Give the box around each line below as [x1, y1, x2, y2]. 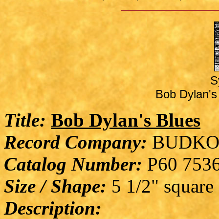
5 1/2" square [107, 175, 214, 197]
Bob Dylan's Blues [51, 109, 200, 131]
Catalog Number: [4, 153, 142, 175]
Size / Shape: [4, 175, 107, 197]
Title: [4, 109, 46, 131]
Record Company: [4, 131, 147, 153]
